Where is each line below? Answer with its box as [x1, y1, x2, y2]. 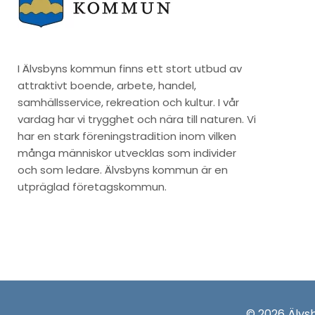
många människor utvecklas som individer [18, 146, 236, 161]
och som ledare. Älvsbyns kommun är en [18, 162, 228, 178]
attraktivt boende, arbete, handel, [18, 78, 196, 94]
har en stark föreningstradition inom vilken [18, 129, 236, 144]
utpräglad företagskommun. [18, 179, 167, 195]
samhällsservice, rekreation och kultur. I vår [18, 95, 239, 110]
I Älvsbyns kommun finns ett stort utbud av [18, 61, 242, 77]
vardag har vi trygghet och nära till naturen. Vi [18, 112, 256, 127]
